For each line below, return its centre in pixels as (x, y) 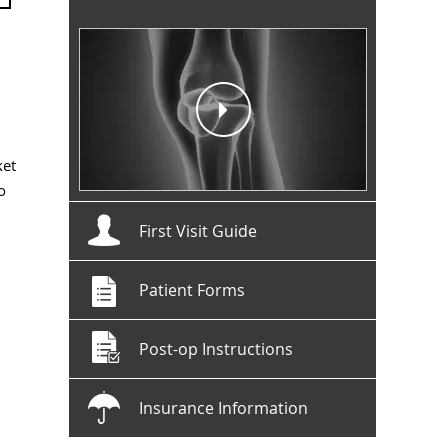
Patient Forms (192, 290)
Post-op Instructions (216, 349)
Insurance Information (223, 408)
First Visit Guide (198, 231)
